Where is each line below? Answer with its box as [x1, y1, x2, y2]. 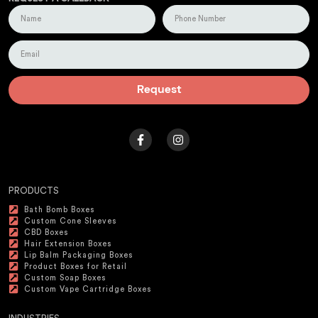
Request [136, 85, 182, 96]
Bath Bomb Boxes [24, 205, 95, 214]
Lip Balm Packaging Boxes [24, 251, 133, 259]
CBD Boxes [24, 228, 69, 236]
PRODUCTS [8, 185, 59, 195]
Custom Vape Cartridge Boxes [24, 285, 152, 293]
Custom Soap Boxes [24, 273, 106, 282]
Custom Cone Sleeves [24, 216, 117, 225]
